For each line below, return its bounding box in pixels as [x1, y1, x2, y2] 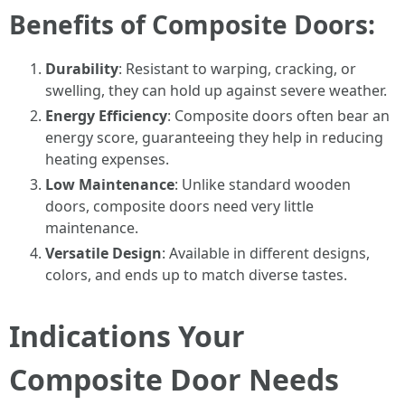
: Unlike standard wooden [174, 174, 351, 194]
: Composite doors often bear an [167, 106, 390, 126]
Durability [45, 59, 118, 79]
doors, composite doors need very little [45, 196, 314, 216]
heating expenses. [45, 149, 169, 169]
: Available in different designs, [162, 243, 370, 263]
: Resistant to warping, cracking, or [118, 59, 356, 79]
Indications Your [9, 316, 245, 355]
